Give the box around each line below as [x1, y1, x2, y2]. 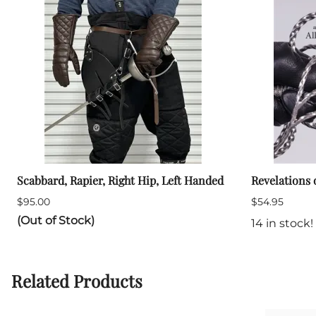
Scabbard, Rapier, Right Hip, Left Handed [17, 173, 224, 188]
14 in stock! [251, 217, 313, 231]
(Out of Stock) [17, 214, 95, 228]
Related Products [11, 269, 142, 292]
